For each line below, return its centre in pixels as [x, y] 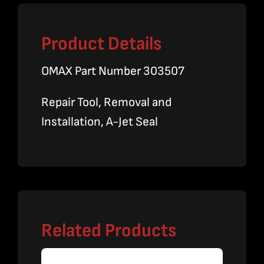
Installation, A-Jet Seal [99, 122]
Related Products [108, 231]
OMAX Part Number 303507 [113, 71]
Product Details [101, 44]
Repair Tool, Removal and [106, 103]
